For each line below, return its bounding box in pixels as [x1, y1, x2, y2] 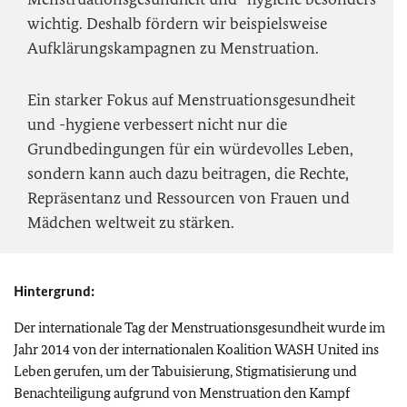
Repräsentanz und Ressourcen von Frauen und [27, 188, 350, 208]
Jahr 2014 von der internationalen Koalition [14, 341, 274, 358]
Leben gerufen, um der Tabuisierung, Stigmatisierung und [14, 362, 357, 380]
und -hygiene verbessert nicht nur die [27, 114, 287, 134]
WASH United [274, 341, 359, 358]
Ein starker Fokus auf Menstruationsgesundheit [27, 90, 355, 110]
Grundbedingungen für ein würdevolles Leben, [27, 139, 353, 159]
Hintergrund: [14, 283, 94, 300]
